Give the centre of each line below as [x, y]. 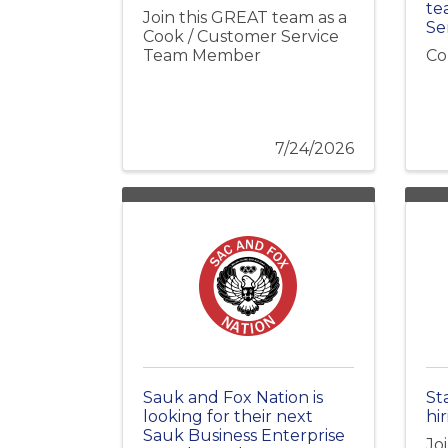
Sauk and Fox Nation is [233, 398]
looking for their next [228, 417]
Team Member [202, 56]
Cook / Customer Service [241, 37]
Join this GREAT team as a [245, 18]
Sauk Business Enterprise [244, 436]
